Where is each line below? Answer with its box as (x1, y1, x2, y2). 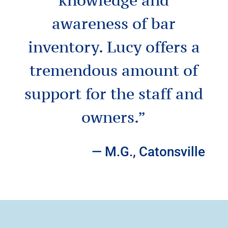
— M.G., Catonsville (92, 144, 206, 159)
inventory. (27, 37, 107, 56)
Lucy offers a (106, 37, 200, 56)
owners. (81, 107, 138, 127)
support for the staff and (24, 83, 204, 103)
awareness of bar (52, 13, 176, 33)
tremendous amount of (30, 60, 198, 80)
